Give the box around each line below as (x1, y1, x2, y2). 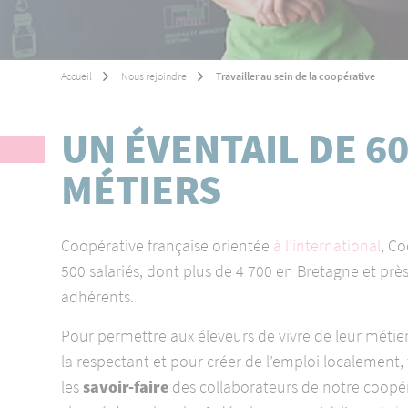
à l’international (273, 235, 382, 256)
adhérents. (61, 286, 135, 307)
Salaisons (193, 118, 241, 136)
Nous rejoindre (121, 69, 188, 83)
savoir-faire (83, 376, 173, 397)
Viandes (193, 89, 234, 107)
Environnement (193, 31, 270, 48)
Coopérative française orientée (61, 235, 274, 256)
